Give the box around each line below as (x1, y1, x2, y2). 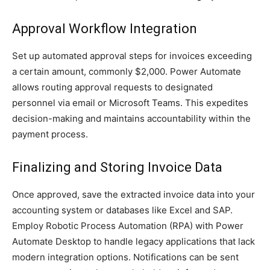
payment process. (12, 128, 88, 140)
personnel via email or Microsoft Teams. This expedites (12, 96, 248, 108)
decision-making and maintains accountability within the (12, 112, 251, 124)
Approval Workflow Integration (12, 20, 197, 36)
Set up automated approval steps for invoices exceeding (12, 49, 252, 61)
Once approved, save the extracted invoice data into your (12, 188, 255, 200)
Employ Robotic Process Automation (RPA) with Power (12, 219, 243, 231)
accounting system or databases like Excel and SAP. (12, 204, 233, 216)
